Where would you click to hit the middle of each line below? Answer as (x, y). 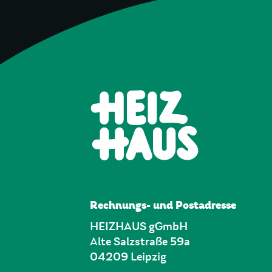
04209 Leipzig (128, 257)
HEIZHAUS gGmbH (139, 226)
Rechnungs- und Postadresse (163, 205)
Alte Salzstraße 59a (140, 242)
